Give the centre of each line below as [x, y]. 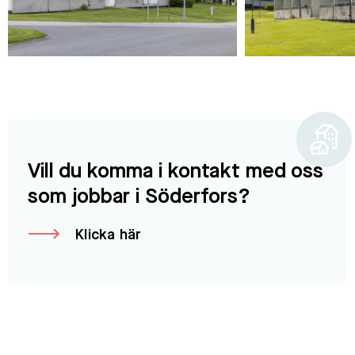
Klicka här [108, 236]
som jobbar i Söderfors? [139, 198]
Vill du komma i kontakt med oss [176, 172]
